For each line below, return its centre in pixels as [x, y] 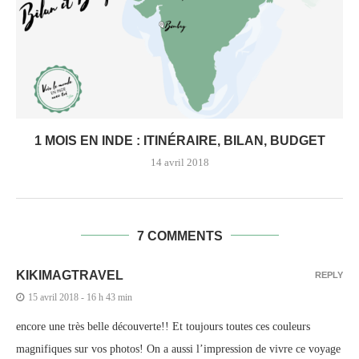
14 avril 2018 [179, 162]
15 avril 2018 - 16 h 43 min [80, 297]
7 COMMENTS [179, 236]
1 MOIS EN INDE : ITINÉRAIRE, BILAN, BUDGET [179, 140]
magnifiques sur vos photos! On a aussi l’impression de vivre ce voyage [178, 349]
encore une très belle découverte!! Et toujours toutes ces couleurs [163, 326]
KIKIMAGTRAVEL [70, 275]
